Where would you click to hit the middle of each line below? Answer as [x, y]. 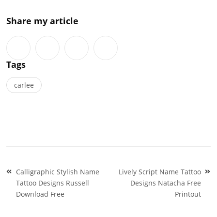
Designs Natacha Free [165, 183]
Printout [188, 194]
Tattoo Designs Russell [53, 183]
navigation [34, 179]
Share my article [43, 21]
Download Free [40, 194]
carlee [24, 85]
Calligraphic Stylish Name [58, 171]
